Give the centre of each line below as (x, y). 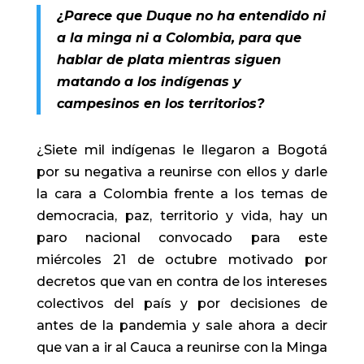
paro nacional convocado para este (182, 238)
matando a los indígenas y (149, 82)
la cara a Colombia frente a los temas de (182, 194)
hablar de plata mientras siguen (169, 60)
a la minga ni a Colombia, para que (179, 38)
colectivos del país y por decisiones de (182, 303)
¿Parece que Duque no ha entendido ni (191, 16)
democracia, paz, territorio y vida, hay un (182, 216)
